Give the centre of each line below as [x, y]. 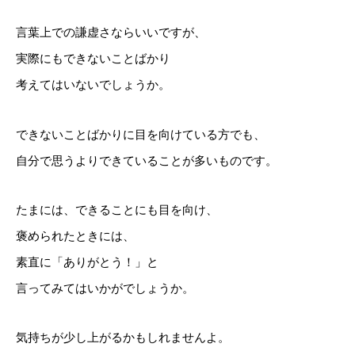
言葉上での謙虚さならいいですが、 [111, 33]
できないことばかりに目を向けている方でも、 [141, 134]
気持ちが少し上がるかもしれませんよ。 [123, 338]
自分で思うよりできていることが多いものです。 [147, 160]
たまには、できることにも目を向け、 [117, 210]
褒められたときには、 [75, 236]
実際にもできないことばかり [93, 59]
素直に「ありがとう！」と [87, 262]
